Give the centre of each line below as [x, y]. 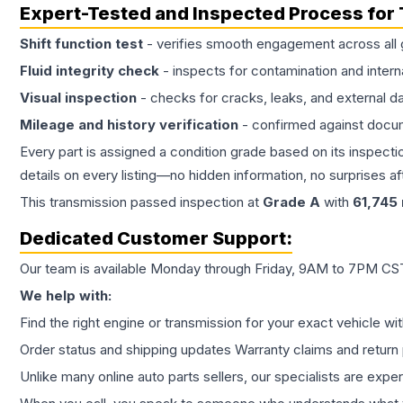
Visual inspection [78, 98]
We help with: [66, 296]
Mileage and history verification [129, 125]
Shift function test [81, 44]
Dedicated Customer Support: [156, 239]
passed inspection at [195, 202]
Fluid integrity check [90, 71]
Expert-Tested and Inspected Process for [209, 14]
